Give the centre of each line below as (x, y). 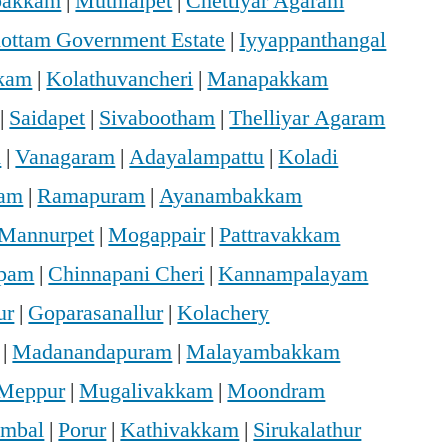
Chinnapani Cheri (126, 274)
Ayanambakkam (231, 196)
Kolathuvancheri (120, 79)
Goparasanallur (96, 313)
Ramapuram (91, 196)
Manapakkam (268, 79)
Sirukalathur (307, 430)
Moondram (276, 391)
